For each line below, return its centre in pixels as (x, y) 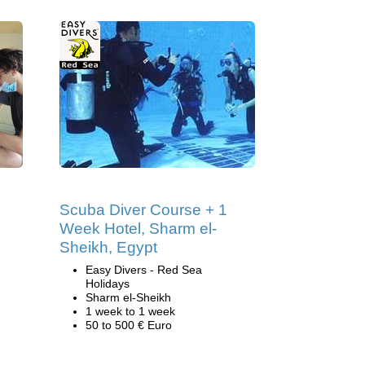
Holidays (108, 284)
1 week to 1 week (130, 311)
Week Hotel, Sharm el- (138, 229)
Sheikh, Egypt (108, 247)
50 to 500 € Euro (129, 325)
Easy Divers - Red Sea (144, 270)
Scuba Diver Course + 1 (143, 210)
